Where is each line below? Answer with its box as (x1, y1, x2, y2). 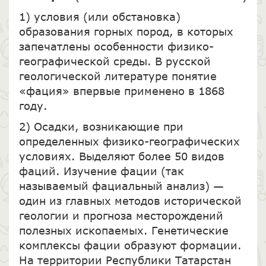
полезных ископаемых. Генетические (18, 223, 229, 237)
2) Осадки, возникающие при (18, 119, 183, 133)
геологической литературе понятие (18, 69, 217, 83)
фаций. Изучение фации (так (18, 164, 184, 178)
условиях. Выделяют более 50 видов (18, 149, 224, 163)
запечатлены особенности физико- (18, 39, 214, 53)
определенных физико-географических (18, 134, 240, 148)
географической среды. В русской (18, 54, 211, 68)
